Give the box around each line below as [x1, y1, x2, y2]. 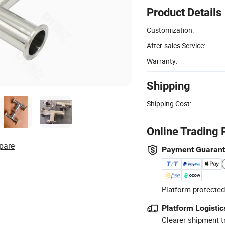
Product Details [147, 6, 221, 19]
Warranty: [147, 56, 177, 66]
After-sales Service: [147, 40, 205, 50]
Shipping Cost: [147, 98, 191, 108]
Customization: [147, 25, 194, 35]
